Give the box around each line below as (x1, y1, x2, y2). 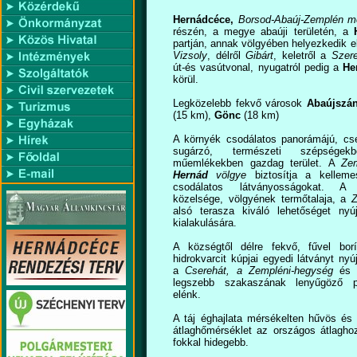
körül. (173, 73, 198, 85)
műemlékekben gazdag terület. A (173, 157, 342, 169)
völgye (208, 169, 247, 181)
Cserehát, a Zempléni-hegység (178, 265, 333, 277)
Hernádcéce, (173, 14, 233, 25)
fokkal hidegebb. (173, 336, 249, 348)
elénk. (173, 288, 201, 300)
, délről (207, 49, 246, 61)
